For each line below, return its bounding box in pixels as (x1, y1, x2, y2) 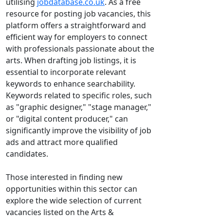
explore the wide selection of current (6, 195, 142, 206)
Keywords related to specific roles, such (6, 90, 152, 101)
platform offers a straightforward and (6, 20, 146, 31)
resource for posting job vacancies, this (6, 8, 151, 19)
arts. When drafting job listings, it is (6, 55, 136, 66)
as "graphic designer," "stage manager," (6, 102, 151, 112)
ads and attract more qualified (6, 137, 118, 147)
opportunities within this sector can (6, 183, 137, 194)
